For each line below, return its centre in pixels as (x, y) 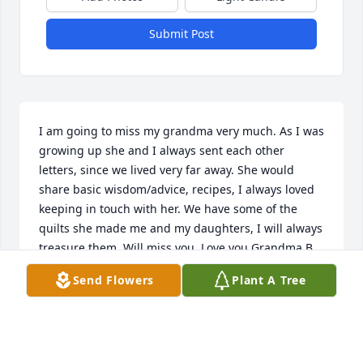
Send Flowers (113, 280)
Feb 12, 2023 (73, 321)
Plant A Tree (269, 280)
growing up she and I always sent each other (162, 151)
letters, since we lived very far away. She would (167, 170)
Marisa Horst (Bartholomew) (115, 267)
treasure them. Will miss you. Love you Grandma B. (177, 248)
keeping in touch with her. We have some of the (168, 209)
